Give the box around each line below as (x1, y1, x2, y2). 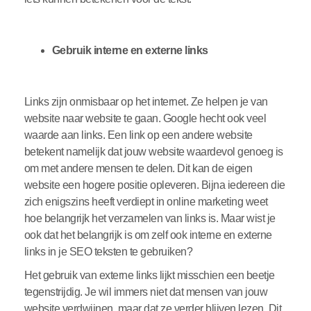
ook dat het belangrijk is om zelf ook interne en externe (24, 229, 272, 242)
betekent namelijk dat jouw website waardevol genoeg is (24, 146, 283, 158)
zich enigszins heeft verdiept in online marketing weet (24, 196, 268, 208)
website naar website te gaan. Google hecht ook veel (24, 112, 267, 125)
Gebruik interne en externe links (51, 44, 211, 57)
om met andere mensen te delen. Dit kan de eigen (24, 162, 253, 175)
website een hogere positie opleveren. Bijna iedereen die (24, 179, 285, 192)
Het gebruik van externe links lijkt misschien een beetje (24, 269, 275, 282)
